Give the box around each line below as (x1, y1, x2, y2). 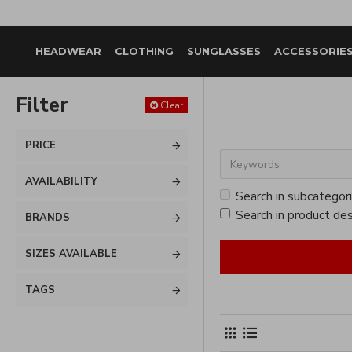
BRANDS (25, 211, 70, 225)
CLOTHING (115, 45, 174, 57)
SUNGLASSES (187, 45, 261, 57)
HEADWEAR (35, 45, 101, 57)
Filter (16, 91, 68, 119)
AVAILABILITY (25, 174, 97, 189)
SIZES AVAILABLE (25, 247, 117, 261)
